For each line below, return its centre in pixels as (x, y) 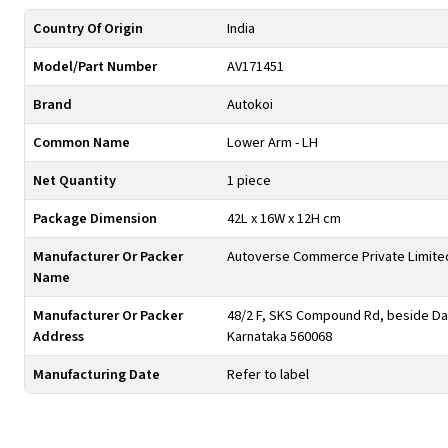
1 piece (249, 180)
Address (58, 336)
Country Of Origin (88, 28)
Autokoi (250, 104)
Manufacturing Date (96, 374)
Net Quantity (74, 180)
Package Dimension (95, 218)
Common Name (81, 142)
